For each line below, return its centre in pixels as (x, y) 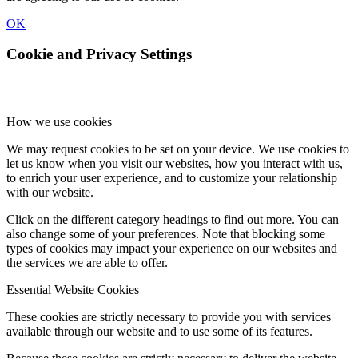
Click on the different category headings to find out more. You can (173, 220)
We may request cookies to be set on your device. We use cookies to (178, 149)
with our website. (50, 193)
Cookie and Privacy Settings (99, 54)
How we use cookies (59, 122)
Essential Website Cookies (73, 290)
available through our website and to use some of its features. (159, 332)
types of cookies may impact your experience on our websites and (172, 249)
